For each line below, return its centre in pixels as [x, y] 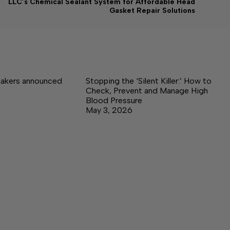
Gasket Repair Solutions [152, 11]
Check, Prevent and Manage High [147, 91]
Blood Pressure [114, 101]
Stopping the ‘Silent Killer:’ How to [149, 81]
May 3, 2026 [109, 110]
